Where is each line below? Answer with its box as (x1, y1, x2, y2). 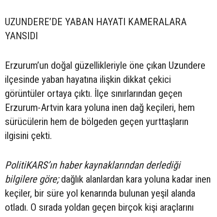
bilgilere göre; (5, 173, 59, 186)
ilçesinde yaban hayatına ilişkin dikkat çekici (5, 74, 171, 86)
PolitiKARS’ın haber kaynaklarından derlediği (5, 159, 180, 171)
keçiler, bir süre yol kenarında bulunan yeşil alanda (5, 187, 195, 200)
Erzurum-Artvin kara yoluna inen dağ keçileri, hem (5, 102, 195, 114)
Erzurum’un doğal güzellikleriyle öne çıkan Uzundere (5, 60, 205, 72)
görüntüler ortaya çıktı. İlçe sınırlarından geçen (5, 88, 182, 100)
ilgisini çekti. (5, 130, 52, 142)
